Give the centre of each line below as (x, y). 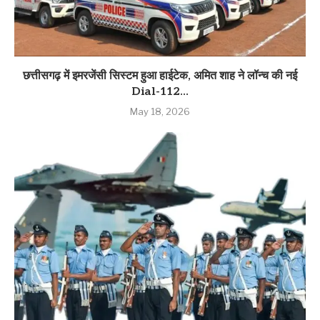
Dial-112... (160, 91)
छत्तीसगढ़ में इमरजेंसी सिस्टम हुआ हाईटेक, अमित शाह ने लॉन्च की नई (160, 76)
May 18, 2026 (160, 111)
